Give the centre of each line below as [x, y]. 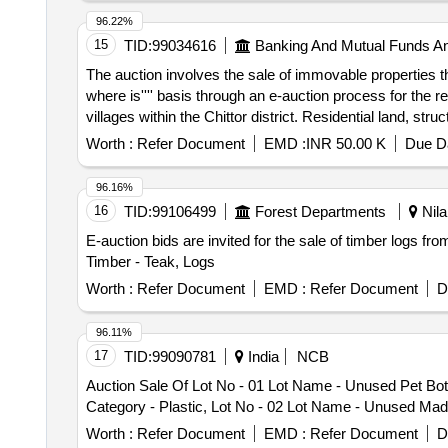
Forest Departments [320, 211]
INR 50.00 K [345, 143]
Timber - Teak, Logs [150, 261]
